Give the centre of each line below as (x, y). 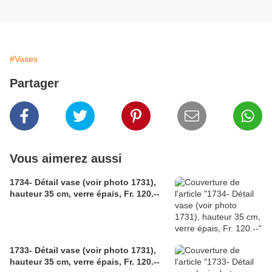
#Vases (24, 59)
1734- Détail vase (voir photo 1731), (46, 182)
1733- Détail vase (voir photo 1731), (46, 250)
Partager (34, 83)
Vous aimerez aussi (66, 159)
